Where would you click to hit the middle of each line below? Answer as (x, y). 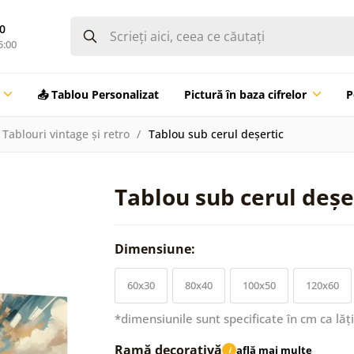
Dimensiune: (156, 249)
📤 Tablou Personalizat (98, 94)
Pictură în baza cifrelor (245, 94)
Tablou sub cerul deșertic (216, 134)
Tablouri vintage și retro (66, 134)
